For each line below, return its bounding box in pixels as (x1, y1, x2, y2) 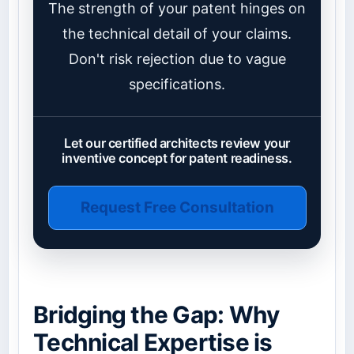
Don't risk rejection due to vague (68, 51, 286, 68)
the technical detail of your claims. (62, 25, 292, 43)
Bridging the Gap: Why (33, 299, 280, 329)
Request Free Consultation (80, 198, 274, 217)
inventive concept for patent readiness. (62, 150, 292, 167)
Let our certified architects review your (64, 135, 290, 152)
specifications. (129, 76, 225, 93)
